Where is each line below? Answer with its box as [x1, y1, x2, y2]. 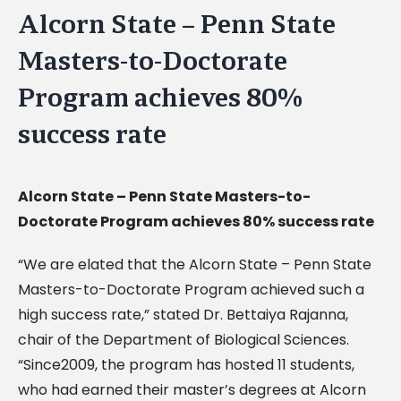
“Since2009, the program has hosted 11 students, [18, 354, 354, 375]
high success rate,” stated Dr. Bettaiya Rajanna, [18, 303, 348, 325]
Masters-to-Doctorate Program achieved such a [18, 278, 364, 300]
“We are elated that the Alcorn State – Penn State [18, 253, 371, 275]
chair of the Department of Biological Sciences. [18, 328, 349, 350]
